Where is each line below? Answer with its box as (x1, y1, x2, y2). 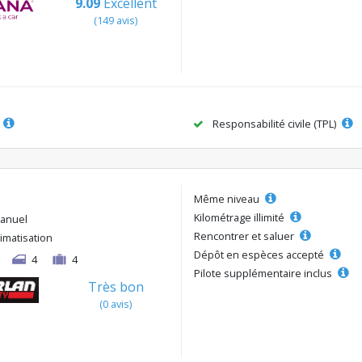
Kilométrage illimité (194, 210, 287, 225)
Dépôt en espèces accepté (194, 247, 326, 263)
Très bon (87, 278, 144, 297)
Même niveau (194, 192, 262, 207)
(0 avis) (99, 297, 133, 312)
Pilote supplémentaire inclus (194, 266, 335, 281)
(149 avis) (94, 12, 138, 27)
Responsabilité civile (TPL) (210, 116, 339, 132)
